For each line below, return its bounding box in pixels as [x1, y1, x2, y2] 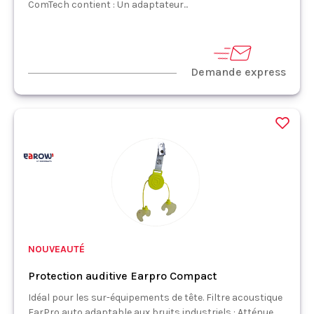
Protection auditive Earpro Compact [28, 268, 217, 282]
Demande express [191, 64, 286, 78]
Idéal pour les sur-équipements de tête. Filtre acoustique [28, 291, 282, 303]
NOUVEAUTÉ [28, 243, 85, 255]
